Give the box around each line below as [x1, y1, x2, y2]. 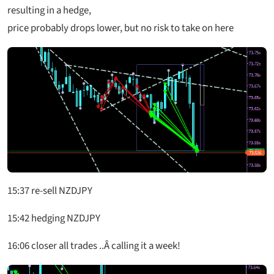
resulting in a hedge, [7, 2, 91, 18]
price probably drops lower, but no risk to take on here [7, 20, 234, 35]
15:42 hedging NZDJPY [7, 210, 100, 226]
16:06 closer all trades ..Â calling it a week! [7, 238, 180, 253]
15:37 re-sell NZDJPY [7, 183, 92, 198]
